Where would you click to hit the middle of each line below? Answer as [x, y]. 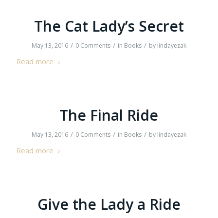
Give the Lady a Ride [109, 204]
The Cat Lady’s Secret [109, 26]
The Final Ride [109, 115]
